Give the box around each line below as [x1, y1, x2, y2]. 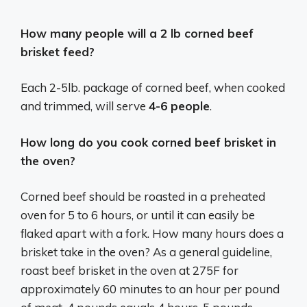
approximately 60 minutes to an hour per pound [21, 282, 280, 296]
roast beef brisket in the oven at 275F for [21, 263, 238, 278]
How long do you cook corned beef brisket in [21, 134, 276, 149]
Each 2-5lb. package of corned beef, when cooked [21, 80, 285, 95]
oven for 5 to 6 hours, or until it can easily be [21, 208, 255, 222]
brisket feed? [21, 44, 95, 59]
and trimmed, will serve [21, 99, 149, 113]
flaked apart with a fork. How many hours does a [21, 226, 284, 241]
